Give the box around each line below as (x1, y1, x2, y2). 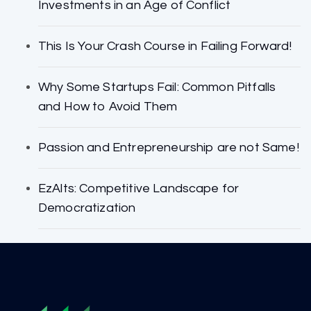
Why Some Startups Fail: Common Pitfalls (38, 81, 276, 94)
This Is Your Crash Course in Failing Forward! (38, 40, 292, 53)
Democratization (38, 201, 136, 215)
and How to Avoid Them (38, 100, 178, 114)
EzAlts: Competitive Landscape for (38, 182, 239, 196)
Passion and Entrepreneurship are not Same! (38, 141, 299, 155)
